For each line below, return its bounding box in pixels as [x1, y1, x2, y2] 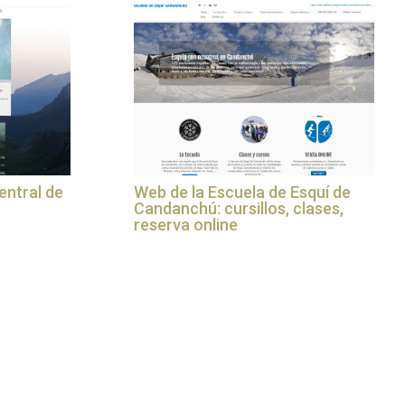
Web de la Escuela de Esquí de [133, 182, 351, 202]
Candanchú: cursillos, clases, [133, 198, 344, 218]
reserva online [133, 214, 238, 234]
